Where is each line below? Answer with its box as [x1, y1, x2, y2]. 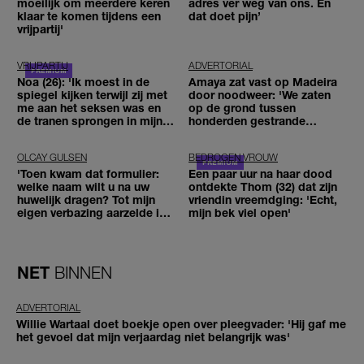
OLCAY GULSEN [17, 150, 87, 163]
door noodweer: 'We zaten [188, 87, 331, 102]
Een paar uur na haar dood [188, 166, 332, 180]
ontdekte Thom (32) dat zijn [188, 179, 337, 193]
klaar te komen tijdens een [17, 8, 161, 23]
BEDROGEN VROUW [188, 150, 278, 163]
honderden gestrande [188, 113, 305, 128]
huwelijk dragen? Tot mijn [17, 192, 155, 206]
